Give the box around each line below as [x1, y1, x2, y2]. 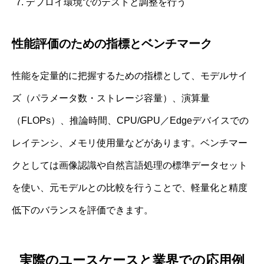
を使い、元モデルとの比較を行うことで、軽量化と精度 [12, 182, 247, 193]
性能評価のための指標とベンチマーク [12, 37, 212, 50]
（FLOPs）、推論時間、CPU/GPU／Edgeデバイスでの [12, 115, 249, 126]
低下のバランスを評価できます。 [12, 204, 153, 215]
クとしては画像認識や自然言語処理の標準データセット [12, 160, 247, 170]
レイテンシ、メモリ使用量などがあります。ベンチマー [12, 137, 247, 148]
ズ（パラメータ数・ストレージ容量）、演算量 [12, 93, 210, 103]
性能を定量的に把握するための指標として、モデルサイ [12, 70, 247, 81]
